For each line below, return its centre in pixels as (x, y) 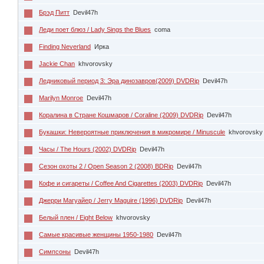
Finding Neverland (65, 46)
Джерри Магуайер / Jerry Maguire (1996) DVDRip (111, 200)
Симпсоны (55, 251)
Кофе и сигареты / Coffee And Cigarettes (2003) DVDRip (121, 183)
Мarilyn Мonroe (61, 98)
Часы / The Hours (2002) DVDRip (88, 149)
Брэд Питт (55, 12)
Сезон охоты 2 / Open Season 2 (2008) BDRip (106, 166)
